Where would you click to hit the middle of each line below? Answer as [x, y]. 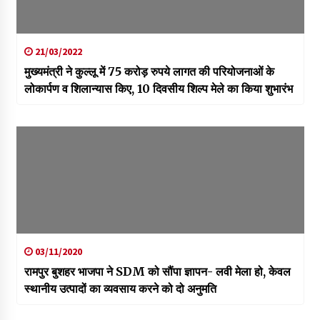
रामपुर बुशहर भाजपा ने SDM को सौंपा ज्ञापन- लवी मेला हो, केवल [157, 272]
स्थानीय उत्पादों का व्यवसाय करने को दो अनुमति [120, 289]
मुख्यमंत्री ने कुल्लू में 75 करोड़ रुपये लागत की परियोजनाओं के [149, 72]
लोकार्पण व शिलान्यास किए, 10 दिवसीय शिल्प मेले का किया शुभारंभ [158, 89]
